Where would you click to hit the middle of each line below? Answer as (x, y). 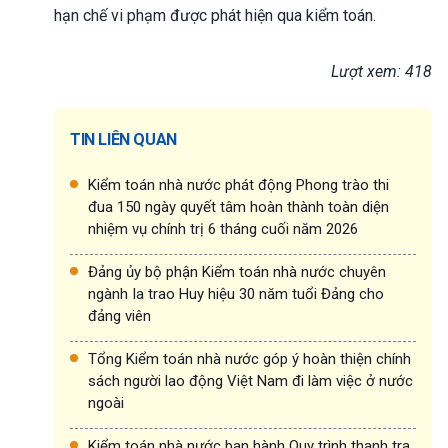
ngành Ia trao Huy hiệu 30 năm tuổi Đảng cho (236, 293)
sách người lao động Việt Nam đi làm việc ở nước (250, 380)
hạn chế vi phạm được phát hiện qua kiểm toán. (215, 15)
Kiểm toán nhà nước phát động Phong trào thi (238, 184)
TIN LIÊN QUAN (123, 139)
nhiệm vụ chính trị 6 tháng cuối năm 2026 (223, 228)
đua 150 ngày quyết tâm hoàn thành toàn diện (238, 206)
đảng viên (119, 315)
